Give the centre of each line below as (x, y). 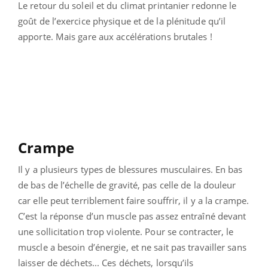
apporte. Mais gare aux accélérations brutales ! (115, 36)
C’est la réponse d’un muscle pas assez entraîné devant (132, 216)
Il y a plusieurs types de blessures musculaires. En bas (130, 169)
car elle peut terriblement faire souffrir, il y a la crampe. (134, 200)
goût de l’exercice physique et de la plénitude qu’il (122, 21)
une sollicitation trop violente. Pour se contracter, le (126, 231)
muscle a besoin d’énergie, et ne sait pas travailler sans (132, 247)
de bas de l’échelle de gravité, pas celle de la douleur (127, 185)
